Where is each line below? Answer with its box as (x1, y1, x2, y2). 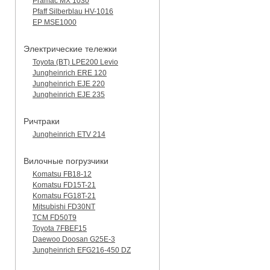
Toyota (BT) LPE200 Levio (33, 57, 118, 66)
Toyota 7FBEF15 (33, 224, 87, 233)
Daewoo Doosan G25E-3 (33, 234, 115, 243)
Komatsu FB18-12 (33, 169, 92, 178)
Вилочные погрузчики (24, 155, 108, 166)
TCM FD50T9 (33, 213, 77, 222)
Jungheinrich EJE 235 (33, 90, 105, 99)
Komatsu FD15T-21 (33, 180, 96, 189)
